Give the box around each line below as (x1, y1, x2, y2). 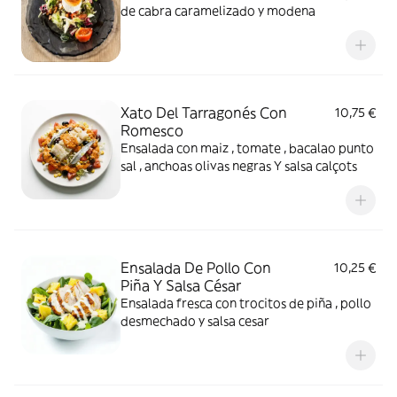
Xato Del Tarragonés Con (121, 104, 287, 121)
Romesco (121, 121, 183, 139)
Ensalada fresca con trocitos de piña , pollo (121, 295, 371, 311)
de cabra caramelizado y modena (121, 3, 315, 19)
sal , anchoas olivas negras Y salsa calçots (139, 158, 357, 174)
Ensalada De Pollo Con (121, 259, 271, 276)
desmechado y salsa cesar (121, 313, 269, 329)
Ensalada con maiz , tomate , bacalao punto (121, 140, 374, 156)
